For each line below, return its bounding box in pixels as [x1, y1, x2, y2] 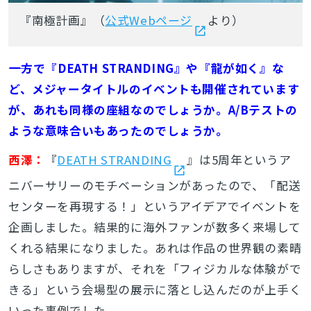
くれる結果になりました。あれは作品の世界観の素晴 [8, 239, 302, 256]
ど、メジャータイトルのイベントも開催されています [8, 80, 300, 97]
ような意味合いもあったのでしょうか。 [8, 121, 228, 139]
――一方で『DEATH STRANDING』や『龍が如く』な [8, 59, 285, 76]
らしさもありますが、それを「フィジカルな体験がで [8, 260, 302, 277]
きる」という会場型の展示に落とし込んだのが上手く [8, 280, 302, 298]
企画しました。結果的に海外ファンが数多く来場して [8, 218, 301, 235]
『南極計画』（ [19, 11, 106, 28]
